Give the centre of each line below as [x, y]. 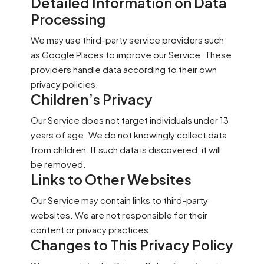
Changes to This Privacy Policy [132, 245]
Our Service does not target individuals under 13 [130, 120]
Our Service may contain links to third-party [119, 200]
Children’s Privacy [92, 99]
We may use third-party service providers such [127, 40]
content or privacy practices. [91, 230]
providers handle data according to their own [124, 69]
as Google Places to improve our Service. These [131, 55]
